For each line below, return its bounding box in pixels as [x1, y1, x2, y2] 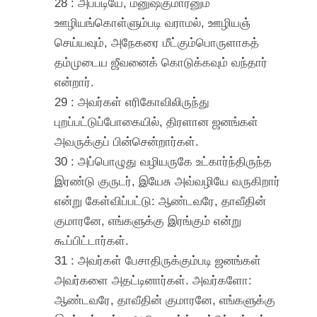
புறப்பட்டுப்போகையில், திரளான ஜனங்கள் [54, 114, 259, 129]
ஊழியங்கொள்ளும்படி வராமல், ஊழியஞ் [54, 15, 251, 30]
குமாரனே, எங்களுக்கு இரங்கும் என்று [54, 213, 242, 228]
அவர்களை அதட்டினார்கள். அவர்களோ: [54, 272, 253, 287]
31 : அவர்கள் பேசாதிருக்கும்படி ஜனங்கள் [54, 253, 262, 267]
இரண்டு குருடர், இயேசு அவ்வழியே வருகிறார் [54, 173, 281, 188]
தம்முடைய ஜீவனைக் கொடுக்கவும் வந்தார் [54, 54, 268, 69]
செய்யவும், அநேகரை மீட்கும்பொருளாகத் [54, 35, 260, 50]
